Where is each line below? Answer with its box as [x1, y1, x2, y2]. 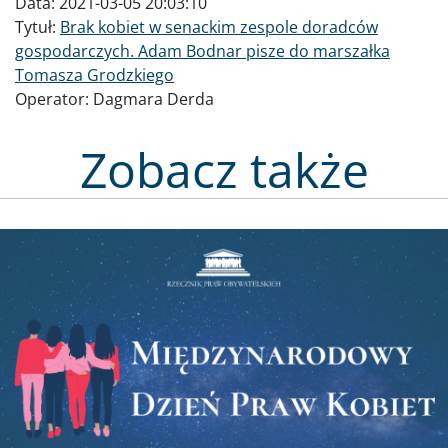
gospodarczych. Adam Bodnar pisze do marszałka [15, 40, 390, 63]
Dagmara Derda [93, 88, 214, 111]
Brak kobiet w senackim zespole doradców [60, 16, 378, 39]
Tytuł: [15, 16, 60, 39]
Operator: [15, 88, 93, 111]
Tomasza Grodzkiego [15, 64, 174, 87]
